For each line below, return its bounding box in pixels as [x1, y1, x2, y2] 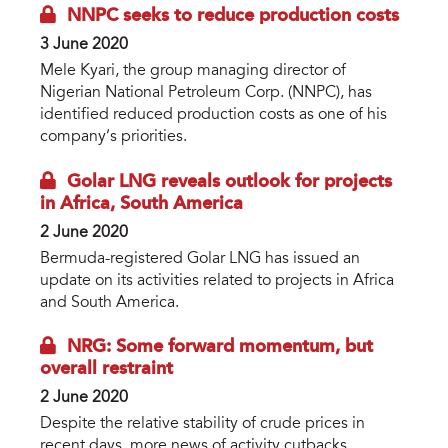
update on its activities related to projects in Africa [40, 272, 394, 289]
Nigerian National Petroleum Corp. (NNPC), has [40, 84, 372, 101]
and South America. [40, 294, 179, 311]
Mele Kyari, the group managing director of [40, 62, 346, 79]
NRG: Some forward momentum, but [67, 338, 373, 357]
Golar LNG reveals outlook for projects [67, 172, 392, 191]
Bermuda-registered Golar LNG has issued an [40, 250, 360, 267]
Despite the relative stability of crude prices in [40, 416, 365, 433]
